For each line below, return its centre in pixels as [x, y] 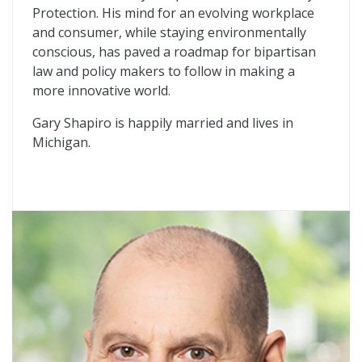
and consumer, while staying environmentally [169, 32]
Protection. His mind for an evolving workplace [173, 13]
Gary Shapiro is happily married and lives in [163, 123]
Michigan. [61, 142]
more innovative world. [101, 90]
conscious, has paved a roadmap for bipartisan [174, 52]
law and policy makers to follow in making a [164, 71]
